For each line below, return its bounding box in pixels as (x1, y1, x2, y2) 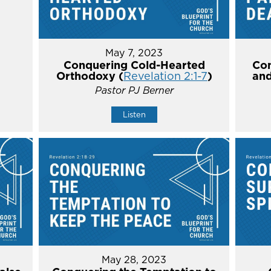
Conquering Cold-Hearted (63, 57, 205, 73)
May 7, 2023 (105, 46, 163, 60)
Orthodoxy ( (56, 68, 123, 84)
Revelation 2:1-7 (123, 68, 207, 84)
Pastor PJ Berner (94, 83, 174, 97)
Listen (122, 109, 146, 120)
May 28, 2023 (102, 252, 167, 266)
